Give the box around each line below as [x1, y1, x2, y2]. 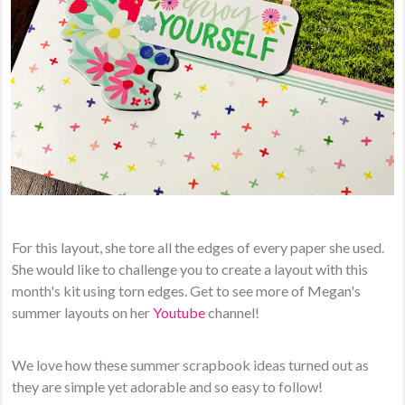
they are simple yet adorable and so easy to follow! [12, 378, 324, 396]
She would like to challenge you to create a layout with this [12, 260, 369, 278]
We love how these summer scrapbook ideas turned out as [12, 356, 370, 374]
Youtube [153, 304, 209, 322]
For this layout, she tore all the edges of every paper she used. [12, 239, 385, 257]
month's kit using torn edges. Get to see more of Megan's [12, 282, 362, 300]
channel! [208, 304, 260, 322]
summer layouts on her [12, 304, 154, 322]
